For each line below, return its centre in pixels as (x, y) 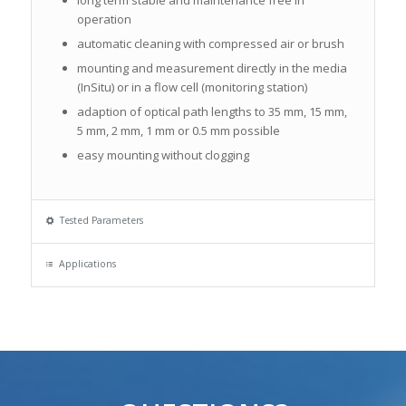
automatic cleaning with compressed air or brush (210, 43)
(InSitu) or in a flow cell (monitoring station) (192, 87)
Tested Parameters (101, 220)
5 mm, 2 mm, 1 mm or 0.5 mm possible (178, 130)
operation (104, 19)
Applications (87, 263)
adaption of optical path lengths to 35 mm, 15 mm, (212, 111)
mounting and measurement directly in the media (212, 68)
